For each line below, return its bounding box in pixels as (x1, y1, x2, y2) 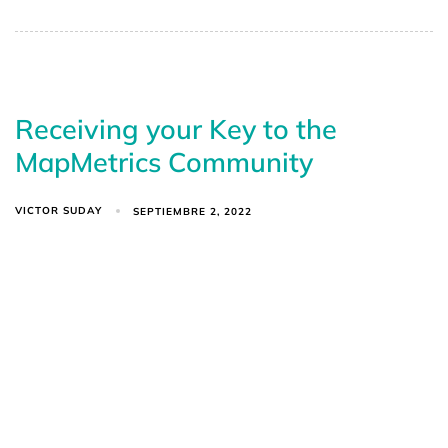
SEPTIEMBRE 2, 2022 (133, 204, 253, 218)
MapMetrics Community (15, 145, 313, 180)
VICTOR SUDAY (15, 204, 102, 218)
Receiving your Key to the (15, 112, 337, 147)
